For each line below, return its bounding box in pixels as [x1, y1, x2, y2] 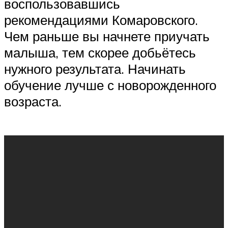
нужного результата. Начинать [4, 60, 186, 77]
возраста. [4, 93, 62, 109]
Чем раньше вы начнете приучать [4, 27, 210, 44]
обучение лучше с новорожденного [4, 76, 216, 93]
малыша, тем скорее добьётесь [4, 44, 196, 61]
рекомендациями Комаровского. [4, 11, 198, 28]
